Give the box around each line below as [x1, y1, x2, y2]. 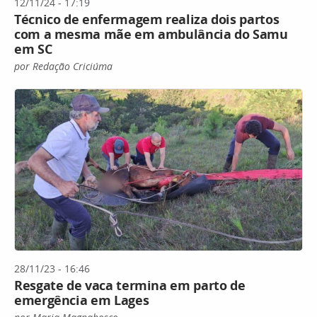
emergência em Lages [14, 292, 149, 309]
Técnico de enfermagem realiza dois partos [14, 10, 279, 28]
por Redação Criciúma [14, 59, 113, 73]
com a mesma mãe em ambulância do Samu [14, 25, 288, 42]
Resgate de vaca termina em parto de [14, 277, 246, 294]
